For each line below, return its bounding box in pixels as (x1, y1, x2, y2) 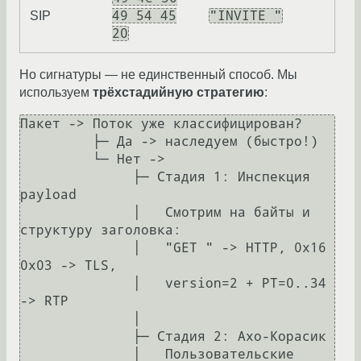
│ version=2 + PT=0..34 (20, 275, 133, 291)
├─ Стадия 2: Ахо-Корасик (20, 328, 133, 344)
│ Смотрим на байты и (20, 204, 133, 220)
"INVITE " (210, 7, 282, 23)
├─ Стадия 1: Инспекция (20, 168, 133, 185)
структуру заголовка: (20, 222, 181, 238)
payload (20, 186, 77, 202)
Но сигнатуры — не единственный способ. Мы (19, 67, 297, 81)
